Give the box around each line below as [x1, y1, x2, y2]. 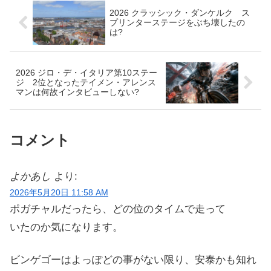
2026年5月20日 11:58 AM [10, 188, 108, 198]
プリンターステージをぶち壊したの [109, 18, 245, 27]
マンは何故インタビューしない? [16, 87, 139, 97]
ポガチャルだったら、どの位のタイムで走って [10, 203, 226, 215]
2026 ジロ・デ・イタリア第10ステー [16, 68, 157, 77]
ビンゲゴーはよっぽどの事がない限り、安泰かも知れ [10, 254, 256, 266]
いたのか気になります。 [10, 221, 123, 233]
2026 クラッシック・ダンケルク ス [109, 8, 250, 18]
